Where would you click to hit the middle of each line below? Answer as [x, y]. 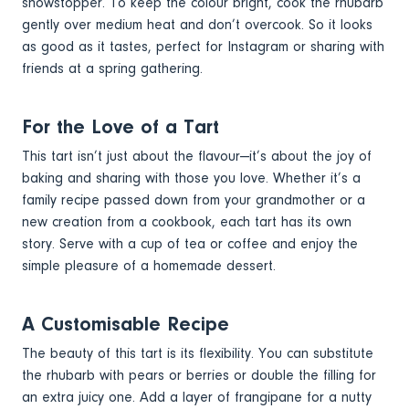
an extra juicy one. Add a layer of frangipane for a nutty [197, 397]
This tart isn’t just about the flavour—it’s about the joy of [197, 156]
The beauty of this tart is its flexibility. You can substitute [198, 353]
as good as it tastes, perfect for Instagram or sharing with [203, 46]
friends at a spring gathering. [112, 68]
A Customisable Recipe [126, 324]
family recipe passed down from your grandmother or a [194, 199]
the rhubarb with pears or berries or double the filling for [199, 375]
